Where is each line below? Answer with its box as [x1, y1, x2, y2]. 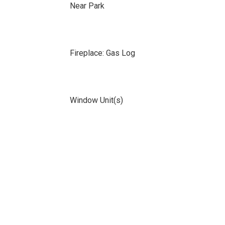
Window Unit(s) [69, 95, 123, 105]
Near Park [69, 1, 104, 11]
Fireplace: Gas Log [69, 48, 135, 58]
